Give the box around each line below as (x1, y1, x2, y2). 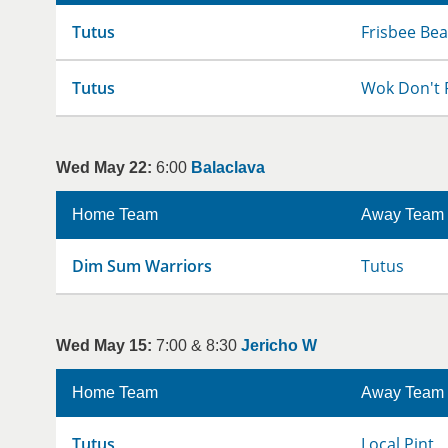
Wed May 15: (56, 337, 152, 354)
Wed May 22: (56, 159, 152, 176)
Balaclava (191, 159, 265, 176)
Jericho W (241, 337, 317, 354)
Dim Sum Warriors (72, 255, 212, 277)
